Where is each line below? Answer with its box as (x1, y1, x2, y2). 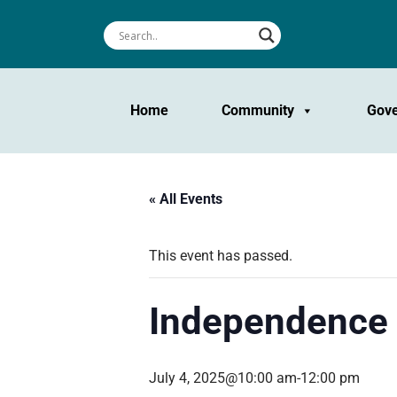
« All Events (149, 191, 222, 207)
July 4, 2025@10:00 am (149, 370, 297, 386)
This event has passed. (149, 247, 292, 264)
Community (222, 102, 294, 119)
